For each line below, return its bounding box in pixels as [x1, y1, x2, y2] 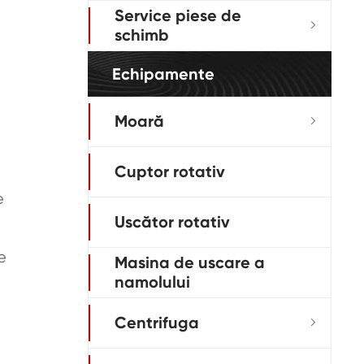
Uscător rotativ [115, 212, 230, 232]
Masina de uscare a [115, 253, 265, 273]
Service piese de [115, 6, 241, 26]
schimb [115, 25, 169, 45]
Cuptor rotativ [115, 162, 225, 182]
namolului [115, 272, 190, 292]
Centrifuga [115, 313, 199, 333]
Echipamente [112, 63, 214, 84]
